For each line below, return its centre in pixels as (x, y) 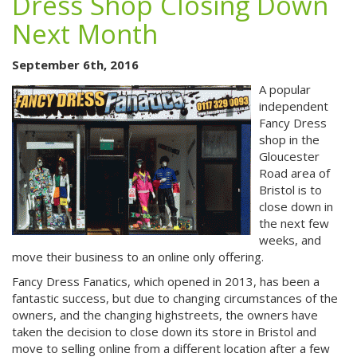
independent (294, 106)
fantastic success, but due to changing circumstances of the (175, 298)
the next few (294, 223)
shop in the (289, 139)
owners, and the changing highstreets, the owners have (165, 315)
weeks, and (290, 240)
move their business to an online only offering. (138, 257)
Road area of (294, 173)
